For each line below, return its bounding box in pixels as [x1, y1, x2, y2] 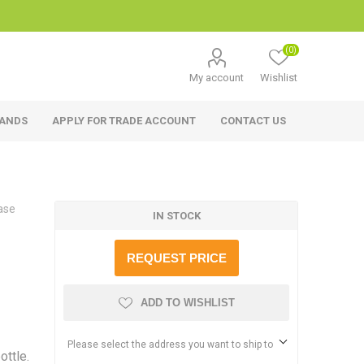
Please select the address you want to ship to [67, 339, 273, 350]
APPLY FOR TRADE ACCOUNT [52, 115, 197, 127]
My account [189, 71, 245, 84]
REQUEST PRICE [126, 251, 227, 265]
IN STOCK [152, 210, 201, 222]
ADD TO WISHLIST [140, 297, 235, 309]
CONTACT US [220, 115, 287, 127]
